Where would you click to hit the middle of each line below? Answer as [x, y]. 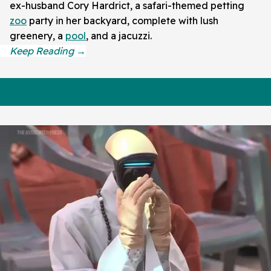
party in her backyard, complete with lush [122, 21]
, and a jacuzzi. [119, 36]
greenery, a [38, 36]
